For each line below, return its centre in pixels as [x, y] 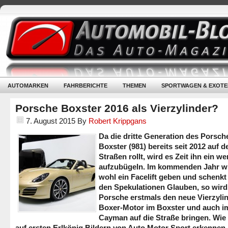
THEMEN [134, 85]
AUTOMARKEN [28, 85]
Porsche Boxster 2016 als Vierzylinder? [117, 108]
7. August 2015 [51, 121]
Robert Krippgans [118, 121]
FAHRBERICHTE [85, 85]
